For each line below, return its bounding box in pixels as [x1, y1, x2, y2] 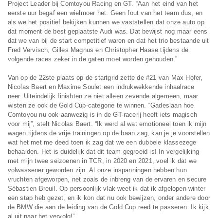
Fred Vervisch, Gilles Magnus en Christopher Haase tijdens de [7, 46, 189, 54]
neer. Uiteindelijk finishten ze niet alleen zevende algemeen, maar [7, 92, 199, 100]
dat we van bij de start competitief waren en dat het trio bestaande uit [7, 37, 209, 45]
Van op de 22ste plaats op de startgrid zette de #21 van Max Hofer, [7, 74, 203, 82]
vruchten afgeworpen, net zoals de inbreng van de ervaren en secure [7, 176, 207, 183]
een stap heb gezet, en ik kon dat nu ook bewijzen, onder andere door [7, 194, 210, 202]
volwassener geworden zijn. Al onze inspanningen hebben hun [7, 166, 187, 174]
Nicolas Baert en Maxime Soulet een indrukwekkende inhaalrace [7, 83, 195, 91]
